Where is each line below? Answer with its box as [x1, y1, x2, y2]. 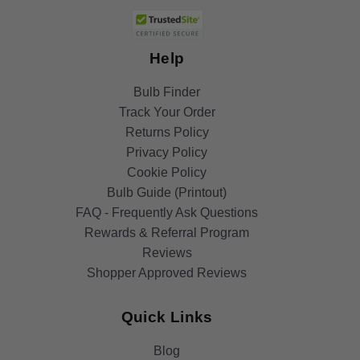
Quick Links [121, 308, 213, 325]
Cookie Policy [127, 165, 207, 179]
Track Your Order [118, 104, 215, 119]
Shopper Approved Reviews [87, 265, 247, 280]
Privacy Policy [126, 145, 208, 159]
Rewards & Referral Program [84, 225, 250, 239]
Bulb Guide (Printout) [107, 185, 227, 199]
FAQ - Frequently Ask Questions [76, 205, 259, 219]
